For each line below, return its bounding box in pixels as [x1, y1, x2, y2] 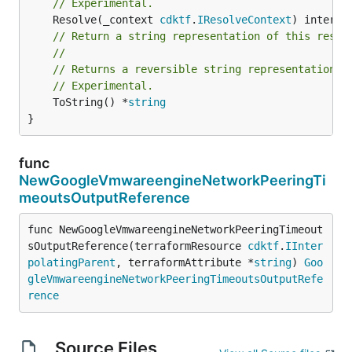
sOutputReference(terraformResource [27, 239, 247, 252]
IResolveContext [197, 13, 291, 26]
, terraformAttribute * [115, 255, 254, 269]
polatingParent [27, 255, 115, 269]
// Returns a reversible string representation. [53, 62, 342, 75]
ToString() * [53, 95, 128, 108]
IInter [285, 239, 323, 252]
